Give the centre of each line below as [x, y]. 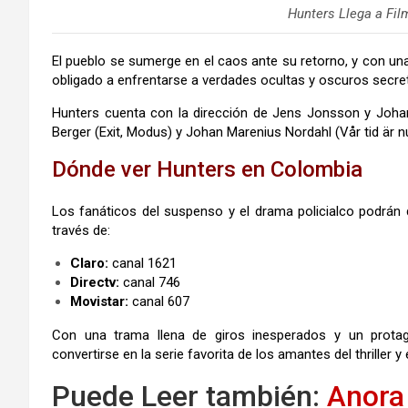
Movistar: [99, 302]
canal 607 [159, 302]
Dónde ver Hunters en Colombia [207, 170]
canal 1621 [143, 264]
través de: [81, 231]
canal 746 [150, 283]
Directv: [95, 283]
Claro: [89, 264]
